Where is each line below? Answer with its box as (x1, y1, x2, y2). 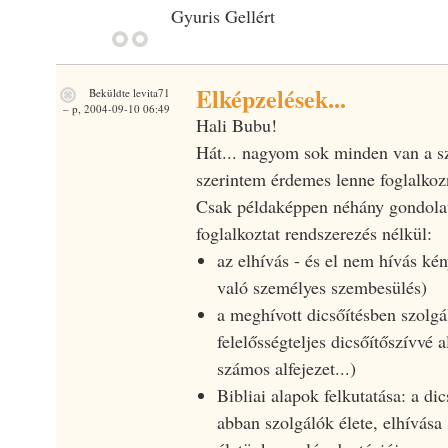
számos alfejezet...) (216, 355, 356, 380)
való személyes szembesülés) (216, 274, 427, 299)
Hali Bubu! (195, 112, 277, 137)
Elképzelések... (195, 80, 346, 116)
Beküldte (85, 84, 133, 100)
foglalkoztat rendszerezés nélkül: (195, 220, 432, 245)
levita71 (132, 84, 170, 100)
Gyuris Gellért (170, 3, 275, 28)
